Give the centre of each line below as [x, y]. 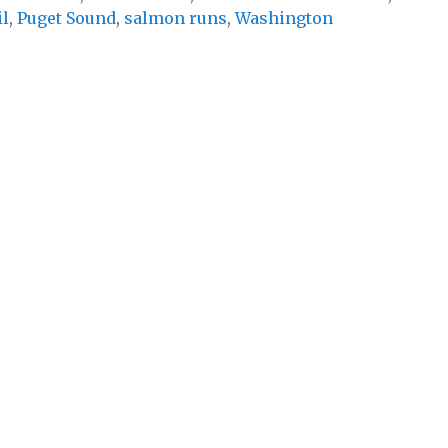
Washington [284, 18]
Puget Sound [66, 18]
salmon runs [175, 18]
